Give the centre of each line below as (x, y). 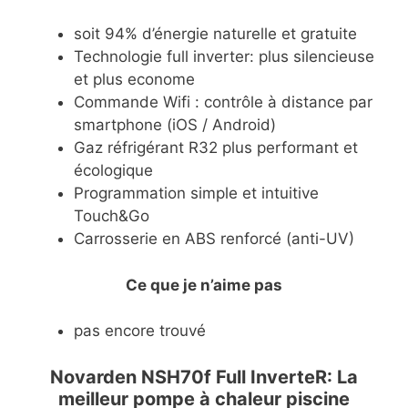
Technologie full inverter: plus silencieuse (224, 57)
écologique (113, 171)
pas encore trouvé (140, 331)
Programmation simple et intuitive (196, 194)
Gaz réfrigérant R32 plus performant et (216, 148)
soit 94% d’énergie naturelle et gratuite (215, 34)
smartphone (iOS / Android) (175, 125)
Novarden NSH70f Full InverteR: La (204, 377)
